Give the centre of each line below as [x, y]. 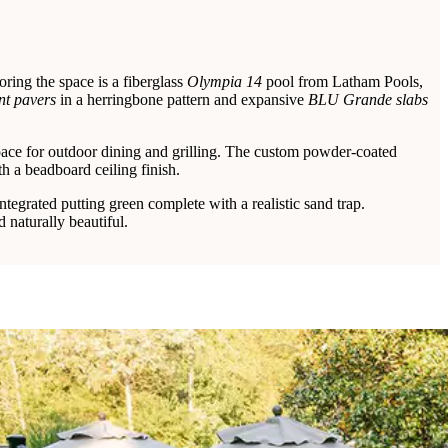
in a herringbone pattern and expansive [182, 99]
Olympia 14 [224, 81]
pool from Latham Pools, [342, 81]
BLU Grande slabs [368, 99]
